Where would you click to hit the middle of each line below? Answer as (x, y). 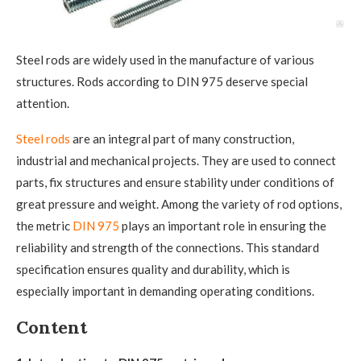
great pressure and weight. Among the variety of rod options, (179, 204)
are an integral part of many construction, (182, 139)
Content (52, 328)
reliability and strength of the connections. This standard (168, 248)
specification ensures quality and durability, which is (153, 270)
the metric (44, 226)
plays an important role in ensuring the (223, 226)
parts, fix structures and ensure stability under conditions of (175, 183)
